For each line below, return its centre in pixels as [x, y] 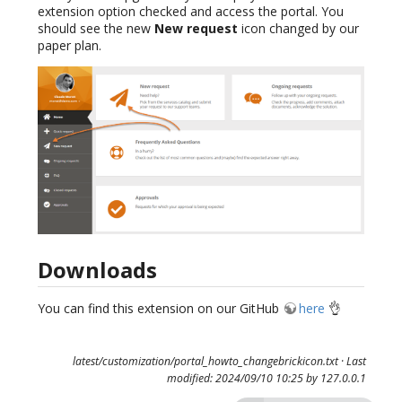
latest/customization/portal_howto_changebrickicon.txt [205, 361]
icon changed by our [298, 29]
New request [196, 29]
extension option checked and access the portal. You [191, 12]
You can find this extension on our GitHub [160, 308]
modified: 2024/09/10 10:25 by [243, 378]
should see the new [96, 29]
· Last [352, 361]
